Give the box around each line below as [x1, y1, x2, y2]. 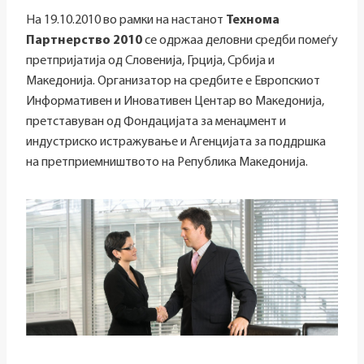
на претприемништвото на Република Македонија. [26, 156, 308, 170]
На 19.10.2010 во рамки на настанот [26, 14, 226, 28]
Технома [226, 14, 279, 28]
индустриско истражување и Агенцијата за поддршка [26, 136, 326, 149]
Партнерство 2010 [26, 34, 142, 48]
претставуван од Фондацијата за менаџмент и [26, 115, 286, 129]
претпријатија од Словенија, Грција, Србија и [26, 54, 275, 68]
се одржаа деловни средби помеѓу [142, 34, 338, 48]
